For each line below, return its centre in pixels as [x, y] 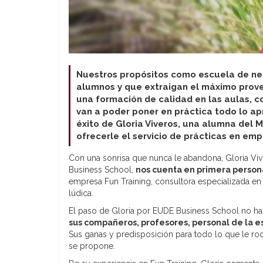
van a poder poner [119, 111]
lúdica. [81, 193]
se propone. [92, 246]
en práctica [188, 111]
